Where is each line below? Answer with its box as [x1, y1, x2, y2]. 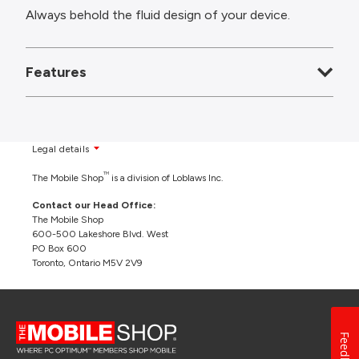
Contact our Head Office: [32, 200, 155, 211]
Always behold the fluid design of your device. [26, 7, 290, 22]
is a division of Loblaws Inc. [109, 172, 224, 184]
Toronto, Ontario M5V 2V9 [32, 257, 143, 268]
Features [26, 63, 87, 81]
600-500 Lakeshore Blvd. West [32, 228, 168, 240]
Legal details [32, 143, 90, 155]
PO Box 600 [32, 243, 87, 254]
